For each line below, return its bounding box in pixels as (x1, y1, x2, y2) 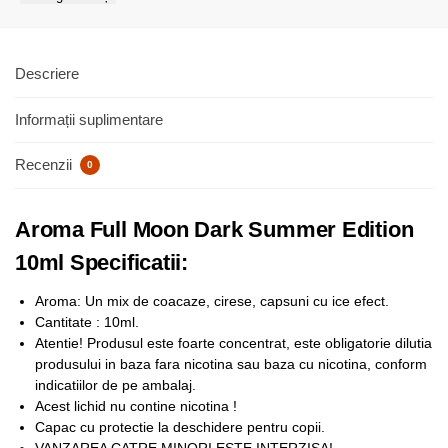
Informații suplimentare (15, 110, 163, 128)
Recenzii (15, 156, 76, 174)
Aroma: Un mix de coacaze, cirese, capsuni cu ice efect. (35, 293, 389, 310)
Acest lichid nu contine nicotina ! (35, 398, 237, 415)
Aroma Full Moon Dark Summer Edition (15, 217, 414, 243)
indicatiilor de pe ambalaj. (35, 377, 196, 394)
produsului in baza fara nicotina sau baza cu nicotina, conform (35, 356, 427, 373)
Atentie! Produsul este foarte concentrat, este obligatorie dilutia (35, 335, 432, 352)
